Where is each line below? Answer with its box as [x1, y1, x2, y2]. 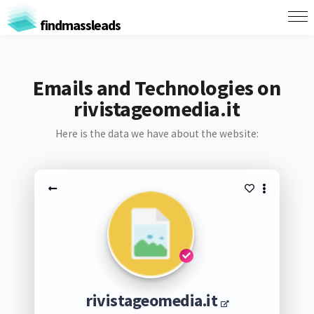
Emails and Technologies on [33, 74, 281, 101]
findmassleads [37, 15, 121, 34]
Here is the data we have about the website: [55, 127, 259, 140]
